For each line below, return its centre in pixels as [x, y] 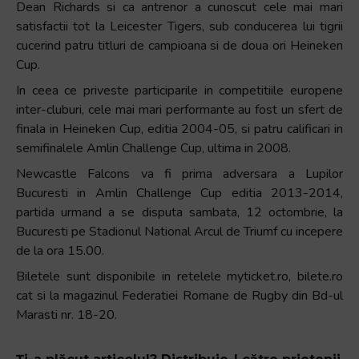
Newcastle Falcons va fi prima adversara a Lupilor [179, 173]
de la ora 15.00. [60, 250]
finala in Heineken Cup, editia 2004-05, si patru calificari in [179, 129]
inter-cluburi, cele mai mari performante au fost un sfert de [179, 109]
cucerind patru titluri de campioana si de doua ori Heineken [179, 45]
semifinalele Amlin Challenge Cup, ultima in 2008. [153, 148]
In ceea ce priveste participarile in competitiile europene [179, 90]
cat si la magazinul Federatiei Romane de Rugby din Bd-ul [179, 295]
